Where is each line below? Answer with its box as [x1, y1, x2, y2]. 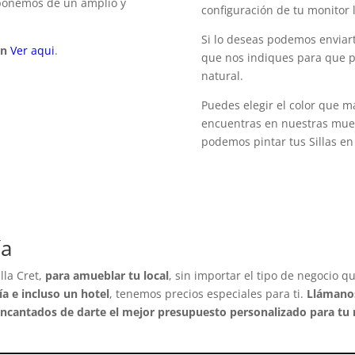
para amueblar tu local [45, 268, 170, 284]
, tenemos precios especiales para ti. [109, 286, 307, 302]
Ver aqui [10, 43, 55, 59]
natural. [201, 68, 244, 84]
